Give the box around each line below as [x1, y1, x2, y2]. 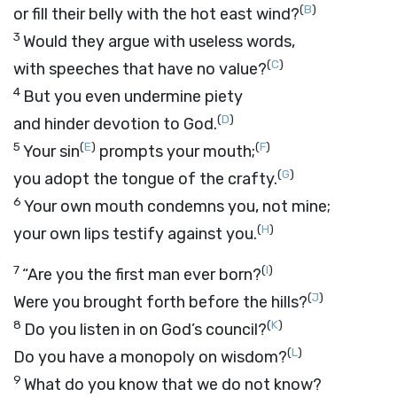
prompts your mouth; [96, 142, 255, 161]
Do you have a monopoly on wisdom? [13, 347, 287, 367]
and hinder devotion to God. [13, 114, 217, 134]
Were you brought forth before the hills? [13, 292, 307, 312]
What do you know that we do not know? [24, 375, 322, 394]
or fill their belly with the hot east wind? [13, 4, 300, 24]
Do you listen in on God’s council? [24, 320, 267, 339]
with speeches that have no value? [13, 59, 267, 79]
